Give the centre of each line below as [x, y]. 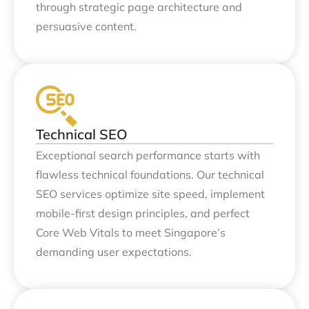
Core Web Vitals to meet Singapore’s [131, 233]
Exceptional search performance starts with [148, 156]
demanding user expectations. [114, 252]
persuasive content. [86, 26]
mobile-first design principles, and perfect [143, 213]
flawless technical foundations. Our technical [150, 175]
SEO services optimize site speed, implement [150, 194]
